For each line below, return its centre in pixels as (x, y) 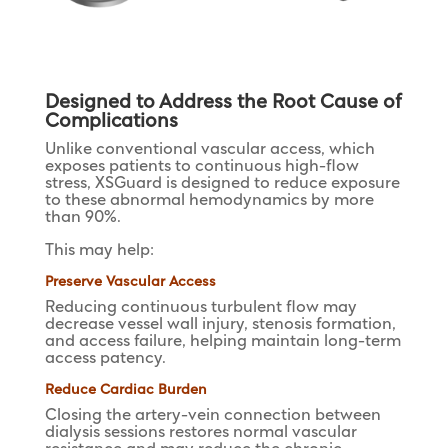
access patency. (105, 359)
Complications (111, 122)
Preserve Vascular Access (130, 282)
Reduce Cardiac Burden (125, 390)
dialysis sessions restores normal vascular (200, 433)
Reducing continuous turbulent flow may (200, 308)
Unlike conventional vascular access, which (209, 150)
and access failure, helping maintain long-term (222, 342)
